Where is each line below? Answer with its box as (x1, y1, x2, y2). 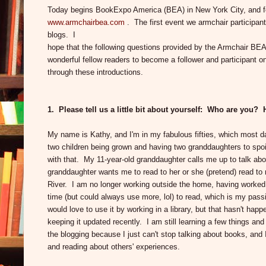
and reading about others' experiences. (47, 242, 180, 252)
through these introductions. (47, 68, 143, 77)
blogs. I (47, 30, 75, 40)
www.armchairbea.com (47, 18, 125, 27)
